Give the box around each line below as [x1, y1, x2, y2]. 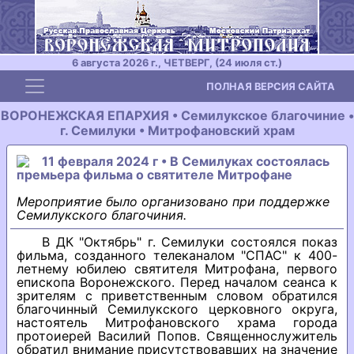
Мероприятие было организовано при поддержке [17, 194, 330, 209]
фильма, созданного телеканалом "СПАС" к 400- [17, 247, 337, 263]
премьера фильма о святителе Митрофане [17, 167, 292, 183]
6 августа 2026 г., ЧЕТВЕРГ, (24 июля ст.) [72, 57, 282, 69]
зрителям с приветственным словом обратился [17, 288, 337, 303]
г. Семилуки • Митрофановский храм [59, 122, 295, 138]
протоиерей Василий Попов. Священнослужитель [17, 328, 337, 344]
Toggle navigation [23, 73, 156, 92]
